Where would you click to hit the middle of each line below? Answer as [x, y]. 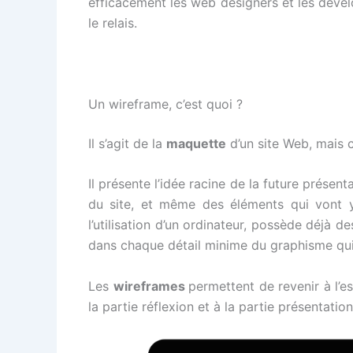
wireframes [150, 286]
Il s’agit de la [127, 143]
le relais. [113, 22]
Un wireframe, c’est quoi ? [165, 104]
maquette [196, 143]
